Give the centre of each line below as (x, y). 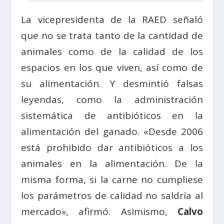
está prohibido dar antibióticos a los (112, 147)
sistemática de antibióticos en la (112, 115)
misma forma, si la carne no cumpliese (112, 179)
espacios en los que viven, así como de (112, 67)
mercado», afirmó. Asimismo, (99, 211)
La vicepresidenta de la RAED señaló (112, 19)
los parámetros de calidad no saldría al (112, 195)
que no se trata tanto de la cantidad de (112, 35)
